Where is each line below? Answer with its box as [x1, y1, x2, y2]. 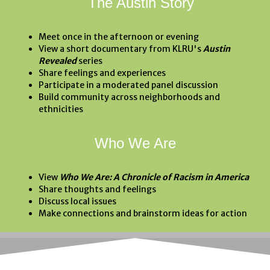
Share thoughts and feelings [39, 184, 156, 195]
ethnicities [39, 104, 83, 115]
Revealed [39, 55, 77, 67]
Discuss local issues [39, 196, 116, 207]
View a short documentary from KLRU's [39, 43, 203, 55]
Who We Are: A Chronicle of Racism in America [60, 172, 249, 183]
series [77, 55, 102, 67]
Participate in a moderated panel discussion [39, 80, 218, 91]
